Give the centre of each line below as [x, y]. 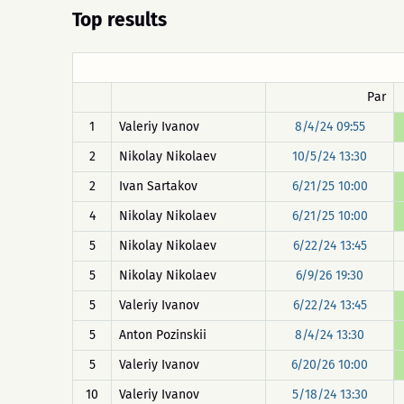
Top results [119, 20]
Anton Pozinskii [163, 335]
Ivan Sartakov [158, 186]
